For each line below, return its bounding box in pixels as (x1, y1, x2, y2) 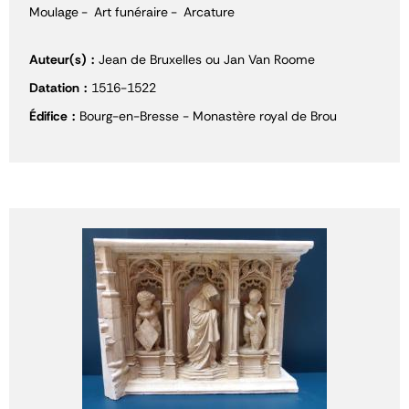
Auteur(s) (29, 51, 87, 68)
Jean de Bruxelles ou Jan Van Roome (99, 51, 315, 68)
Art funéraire (94, 4, 168, 20)
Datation (29, 79, 79, 96)
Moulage (29, 4, 79, 20)
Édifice (29, 108, 68, 124)
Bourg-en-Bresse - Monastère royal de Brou (79, 108, 337, 124)
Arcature (184, 4, 235, 20)
